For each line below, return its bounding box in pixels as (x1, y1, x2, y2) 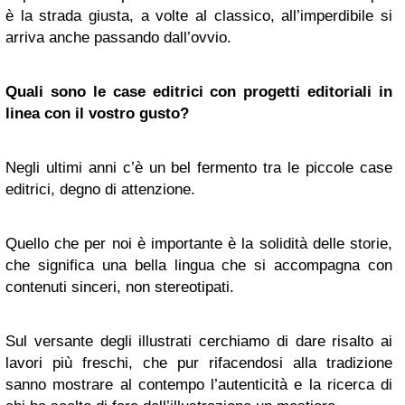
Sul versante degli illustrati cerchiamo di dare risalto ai (5, 333, 392, 350)
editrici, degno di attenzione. (5, 181, 195, 198)
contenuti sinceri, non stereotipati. (5, 278, 234, 296)
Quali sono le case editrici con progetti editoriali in (5, 83, 392, 100)
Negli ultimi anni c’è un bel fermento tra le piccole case (5, 159, 392, 176)
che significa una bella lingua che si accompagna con (5, 257, 392, 274)
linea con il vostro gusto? (5, 105, 189, 122)
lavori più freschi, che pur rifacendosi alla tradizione (5, 354, 392, 372)
